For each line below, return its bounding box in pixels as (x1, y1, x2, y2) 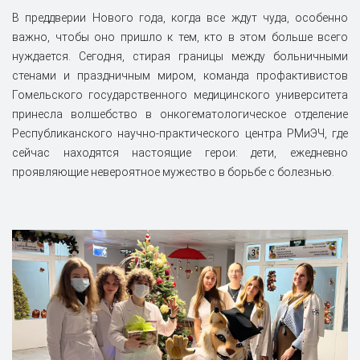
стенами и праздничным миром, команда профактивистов (12, 68, 348, 82)
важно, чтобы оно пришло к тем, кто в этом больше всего (12, 30, 348, 43)
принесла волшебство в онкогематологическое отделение (12, 107, 348, 121)
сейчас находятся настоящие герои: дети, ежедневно (12, 145, 348, 159)
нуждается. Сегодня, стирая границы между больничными (12, 49, 348, 63)
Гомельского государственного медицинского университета (12, 88, 348, 101)
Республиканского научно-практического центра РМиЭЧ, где (12, 126, 348, 140)
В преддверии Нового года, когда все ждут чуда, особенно (12, 10, 348, 24)
